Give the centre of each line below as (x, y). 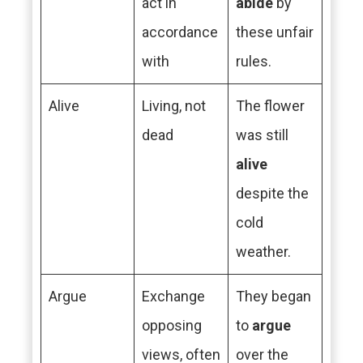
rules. (254, 61)
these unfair (275, 32)
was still (262, 135)
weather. (263, 252)
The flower (270, 106)
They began (273, 296)
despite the (272, 193)
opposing (172, 325)
